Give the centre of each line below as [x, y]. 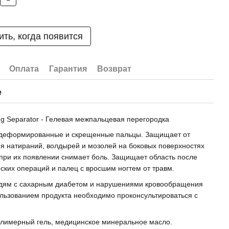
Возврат [114, 69]
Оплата [24, 69]
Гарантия [68, 69]
